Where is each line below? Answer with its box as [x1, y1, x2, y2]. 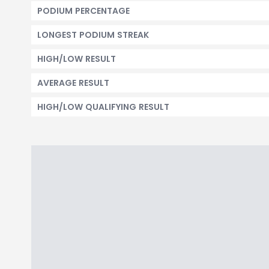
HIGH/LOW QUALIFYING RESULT [37, 101, 169, 113]
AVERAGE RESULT [37, 77, 109, 89]
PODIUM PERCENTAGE [37, 5, 130, 17]
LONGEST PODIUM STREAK [37, 29, 149, 41]
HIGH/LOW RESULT [37, 53, 116, 65]
